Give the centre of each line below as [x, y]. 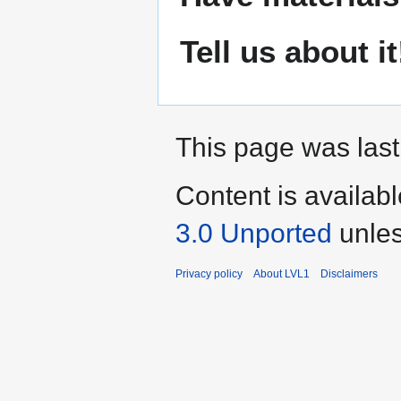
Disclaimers [349, 273]
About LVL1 [282, 273]
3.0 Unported [254, 233]
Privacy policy [209, 273]
